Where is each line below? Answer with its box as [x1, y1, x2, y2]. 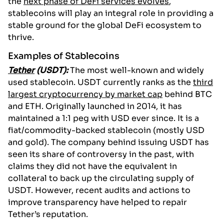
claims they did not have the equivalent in [8, 161, 177, 172]
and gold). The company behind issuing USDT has [8, 137, 209, 148]
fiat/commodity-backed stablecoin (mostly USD [8, 125, 204, 136]
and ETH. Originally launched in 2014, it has [8, 101, 182, 112]
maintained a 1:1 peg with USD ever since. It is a [8, 113, 199, 124]
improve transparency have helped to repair [8, 197, 187, 208]
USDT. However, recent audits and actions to [8, 185, 190, 196]
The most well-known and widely [70, 65, 204, 76]
